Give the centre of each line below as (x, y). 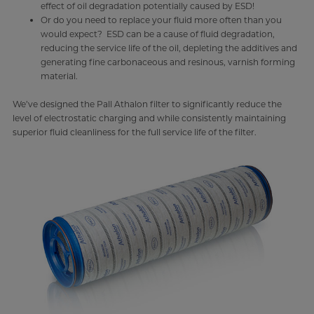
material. (60, 76)
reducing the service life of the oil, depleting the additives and (169, 48)
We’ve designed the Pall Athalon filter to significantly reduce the (147, 104)
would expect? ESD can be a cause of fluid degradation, (157, 34)
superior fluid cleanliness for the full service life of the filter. (134, 132)
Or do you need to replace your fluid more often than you (161, 20)
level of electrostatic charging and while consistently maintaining (149, 118)
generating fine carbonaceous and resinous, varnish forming (168, 62)
